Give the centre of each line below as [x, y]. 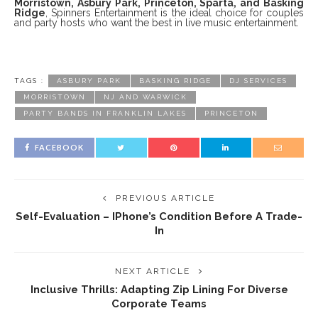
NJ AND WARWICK [146, 97]
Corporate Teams [159, 303]
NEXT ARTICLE [153, 271]
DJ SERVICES [258, 80]
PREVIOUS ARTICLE [165, 198]
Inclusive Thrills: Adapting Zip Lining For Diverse [159, 289]
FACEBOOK [59, 147]
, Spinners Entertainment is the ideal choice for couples [175, 12]
